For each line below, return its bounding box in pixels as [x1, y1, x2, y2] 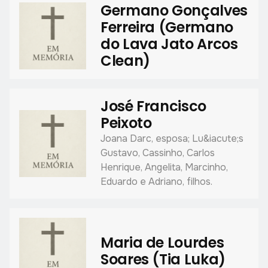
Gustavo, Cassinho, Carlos [100, 146, 215, 159]
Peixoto [100, 112, 152, 133]
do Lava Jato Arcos [100, 33, 238, 54]
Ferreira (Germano [100, 17, 233, 37]
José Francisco [100, 96, 206, 116]
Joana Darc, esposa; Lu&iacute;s [100, 132, 243, 145]
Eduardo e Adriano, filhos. [100, 175, 212, 188]
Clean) [100, 50, 150, 71]
